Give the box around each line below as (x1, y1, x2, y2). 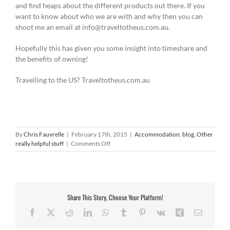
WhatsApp (108, 207, 144, 216)
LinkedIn (91, 207, 121, 216)
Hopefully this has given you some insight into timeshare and (15, 44, 207, 53)
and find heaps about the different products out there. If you (15, 1, 205, 10)
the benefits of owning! (15, 54, 88, 64)
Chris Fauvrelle (24, 130, 64, 139)
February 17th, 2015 (71, 130, 127, 139)
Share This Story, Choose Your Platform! (67, 192, 163, 203)
